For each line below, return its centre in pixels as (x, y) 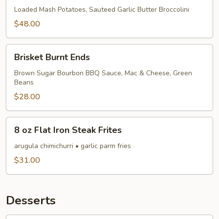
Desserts (31, 200)
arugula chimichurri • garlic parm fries (73, 146)
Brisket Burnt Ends (52, 57)
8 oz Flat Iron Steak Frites (68, 130)
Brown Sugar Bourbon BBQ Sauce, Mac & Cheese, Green (103, 73)
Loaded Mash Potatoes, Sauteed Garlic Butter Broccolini (102, 10)
